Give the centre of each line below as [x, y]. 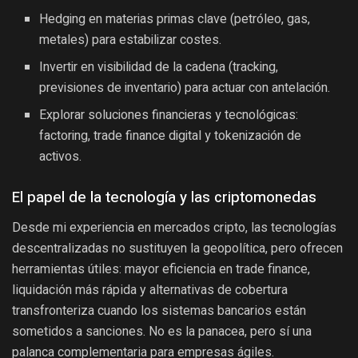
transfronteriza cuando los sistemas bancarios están [159, 310]
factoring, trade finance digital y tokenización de [171, 136]
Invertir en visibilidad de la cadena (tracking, [159, 68]
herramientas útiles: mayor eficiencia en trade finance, [161, 268]
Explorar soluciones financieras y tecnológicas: [169, 115]
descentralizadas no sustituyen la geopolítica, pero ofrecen [177, 248]
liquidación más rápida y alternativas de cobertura [150, 289]
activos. [61, 157]
